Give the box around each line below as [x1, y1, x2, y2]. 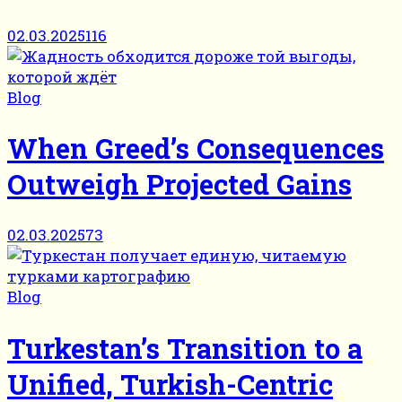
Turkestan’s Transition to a [7, 329, 363, 366]
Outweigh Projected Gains [7, 165, 352, 202]
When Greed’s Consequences [7, 129, 384, 166]
